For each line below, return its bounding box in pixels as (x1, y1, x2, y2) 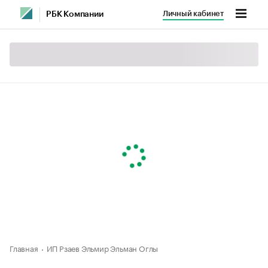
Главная (10, 242, 38, 254)
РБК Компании (46, 10, 103, 19)
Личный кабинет (162, 10, 224, 17)
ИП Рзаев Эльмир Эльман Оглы (46, 242, 159, 254)
